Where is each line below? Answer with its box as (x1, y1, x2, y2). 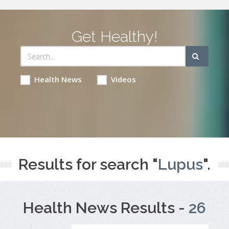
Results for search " (18, 155, 158, 173)
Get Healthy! (71, 28, 157, 45)
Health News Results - (23, 199, 189, 217)
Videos (110, 74, 136, 84)
